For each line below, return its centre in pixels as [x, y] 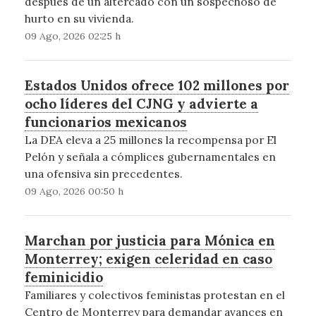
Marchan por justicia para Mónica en [150, 241]
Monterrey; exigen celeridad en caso [148, 259]
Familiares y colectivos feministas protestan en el [154, 295]
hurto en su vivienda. [79, 19]
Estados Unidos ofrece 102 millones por [157, 86]
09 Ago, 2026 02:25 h [72, 36]
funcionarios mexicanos [105, 122]
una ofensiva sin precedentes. [103, 174]
